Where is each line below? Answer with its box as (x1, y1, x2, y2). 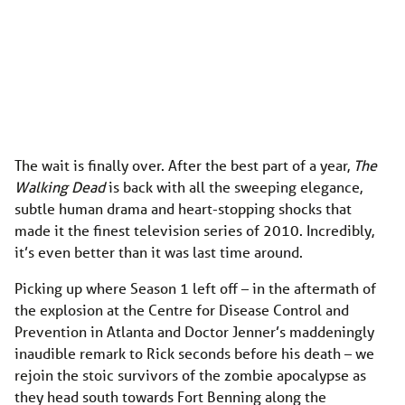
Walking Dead (14, 177, 108, 197)
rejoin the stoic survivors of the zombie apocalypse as (14, 365, 366, 385)
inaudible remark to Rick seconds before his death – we (14, 344, 374, 363)
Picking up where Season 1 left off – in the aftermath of (14, 278, 376, 298)
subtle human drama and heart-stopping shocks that (14, 199, 352, 219)
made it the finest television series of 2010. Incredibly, (14, 221, 374, 240)
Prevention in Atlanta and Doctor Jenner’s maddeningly (14, 322, 374, 342)
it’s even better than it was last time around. (14, 242, 303, 262)
